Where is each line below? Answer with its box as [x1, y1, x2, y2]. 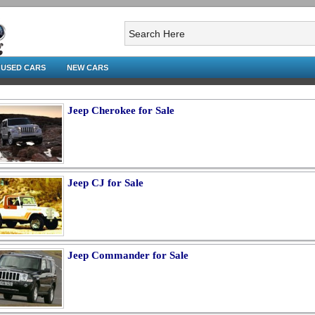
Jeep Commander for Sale [67, 250, 188, 261]
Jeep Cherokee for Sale [67, 105, 174, 116]
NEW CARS [67, 63, 108, 72]
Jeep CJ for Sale [67, 177, 143, 188]
